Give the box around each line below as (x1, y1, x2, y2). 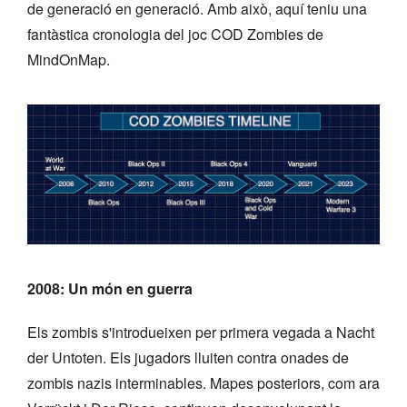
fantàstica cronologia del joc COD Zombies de (27, 23, 323, 45)
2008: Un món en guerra (27, 277, 193, 299)
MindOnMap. (27, 48, 110, 70)
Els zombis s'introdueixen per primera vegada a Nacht (27, 321, 374, 342)
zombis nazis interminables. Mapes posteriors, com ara (27, 372, 380, 393)
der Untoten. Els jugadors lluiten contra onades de (27, 346, 349, 368)
